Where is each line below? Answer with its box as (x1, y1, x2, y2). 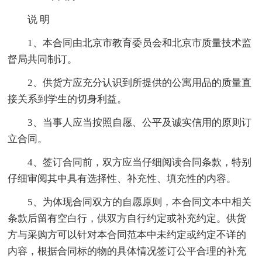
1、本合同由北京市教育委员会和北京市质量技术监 (27, 37, 252, 49)
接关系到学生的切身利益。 (8, 93, 127, 105)
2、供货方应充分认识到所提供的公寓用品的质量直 (27, 77, 252, 88)
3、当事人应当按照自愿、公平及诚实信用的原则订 (27, 116, 252, 128)
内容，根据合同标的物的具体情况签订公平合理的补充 (8, 245, 247, 257)
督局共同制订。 (8, 53, 78, 65)
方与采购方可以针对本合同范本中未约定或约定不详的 (8, 229, 247, 240)
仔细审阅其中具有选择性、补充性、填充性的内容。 (8, 173, 237, 184)
